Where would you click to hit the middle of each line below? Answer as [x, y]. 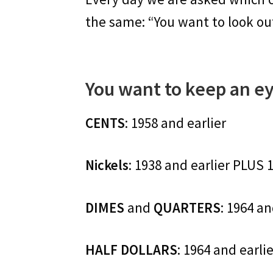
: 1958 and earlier [176, 122]
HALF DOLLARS [132, 250]
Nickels [107, 165]
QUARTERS [187, 207]
